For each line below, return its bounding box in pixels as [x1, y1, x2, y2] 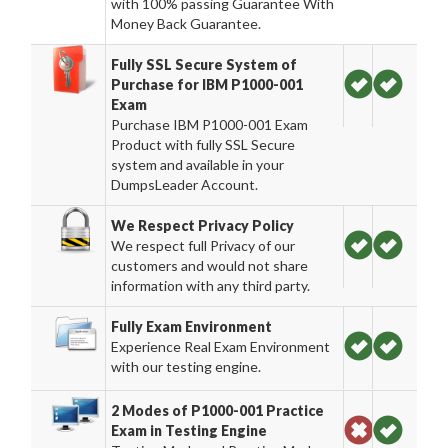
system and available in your [111, 156, 285, 173]
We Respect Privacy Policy [111, 217, 295, 234]
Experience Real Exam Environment [111, 338, 331, 355]
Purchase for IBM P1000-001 [111, 76, 304, 93]
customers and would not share [111, 257, 309, 274]
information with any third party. [111, 277, 311, 294]
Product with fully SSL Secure [111, 136, 296, 153]
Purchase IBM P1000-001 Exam [111, 116, 309, 133]
